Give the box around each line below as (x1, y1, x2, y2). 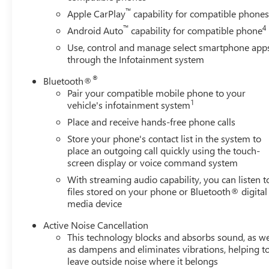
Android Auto (67, 23, 124, 37)
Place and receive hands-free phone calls (67, 115, 236, 128)
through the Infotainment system (67, 52, 205, 65)
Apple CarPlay (67, 7, 126, 20)
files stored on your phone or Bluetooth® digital (67, 184, 268, 198)
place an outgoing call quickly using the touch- (67, 144, 261, 157)
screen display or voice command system (67, 156, 238, 169)
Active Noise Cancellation (43, 218, 149, 231)
